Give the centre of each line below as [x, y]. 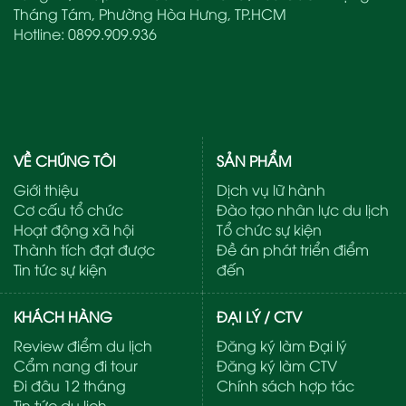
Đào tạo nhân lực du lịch [303, 209]
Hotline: [41, 34]
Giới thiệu [46, 189]
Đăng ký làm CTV [277, 365]
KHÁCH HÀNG [63, 316]
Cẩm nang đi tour [76, 365]
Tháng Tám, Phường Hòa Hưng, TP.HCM [150, 14]
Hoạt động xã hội [74, 229]
